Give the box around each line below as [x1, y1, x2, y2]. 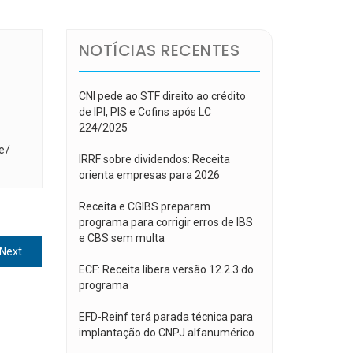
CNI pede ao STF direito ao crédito [78, 90, 246, 102]
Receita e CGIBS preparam [78, 200, 210, 213]
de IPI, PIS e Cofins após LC [78, 106, 211, 118]
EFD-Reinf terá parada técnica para [78, 310, 253, 323]
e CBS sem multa [78, 232, 165, 244]
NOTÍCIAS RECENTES [78, 39, 240, 61]
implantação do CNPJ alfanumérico [78, 326, 255, 339]
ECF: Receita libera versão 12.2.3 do [78, 263, 254, 276]
